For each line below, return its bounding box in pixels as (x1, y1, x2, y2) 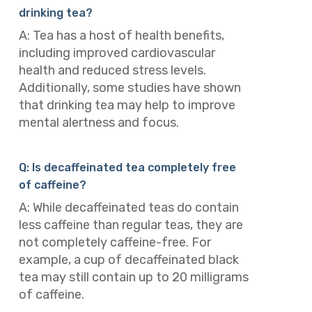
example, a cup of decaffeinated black (18, 252, 239, 268)
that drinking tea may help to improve (18, 97, 235, 113)
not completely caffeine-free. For (18, 235, 211, 251)
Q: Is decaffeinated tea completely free (18, 161, 236, 175)
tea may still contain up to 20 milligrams (18, 270, 249, 286)
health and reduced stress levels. (18, 62, 206, 78)
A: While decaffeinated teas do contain (18, 200, 239, 216)
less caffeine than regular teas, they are (18, 217, 243, 233)
